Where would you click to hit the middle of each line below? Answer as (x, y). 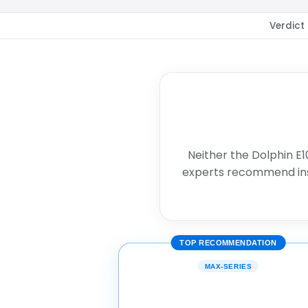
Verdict (287, 26)
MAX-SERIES (228, 266)
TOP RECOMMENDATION (228, 243)
